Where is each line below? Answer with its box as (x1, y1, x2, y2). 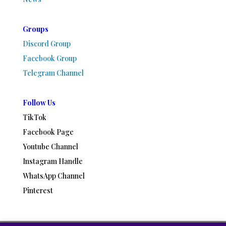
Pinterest (22, 185, 53, 195)
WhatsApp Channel (22, 171, 85, 181)
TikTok (22, 112, 46, 122)
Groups (22, 24, 48, 34)
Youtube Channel (22, 141, 78, 151)
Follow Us (22, 97, 55, 107)
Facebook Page (22, 127, 74, 137)
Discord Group (22, 38, 71, 48)
